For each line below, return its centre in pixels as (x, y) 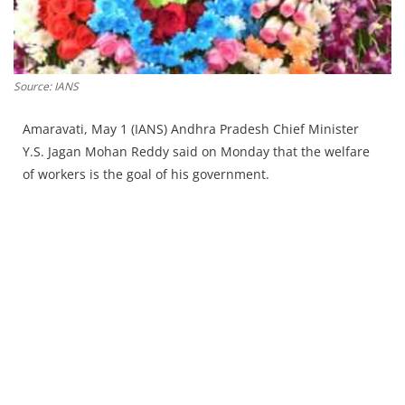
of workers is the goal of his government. (146, 174)
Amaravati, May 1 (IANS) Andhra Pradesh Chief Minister (191, 129)
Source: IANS (46, 87)
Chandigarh (59, 33)
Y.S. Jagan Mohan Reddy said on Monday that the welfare (196, 152)
